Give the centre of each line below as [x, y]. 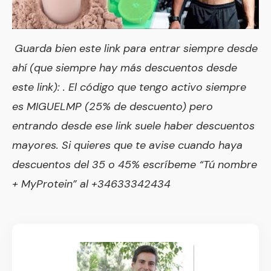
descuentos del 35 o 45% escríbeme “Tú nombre [135, 165]
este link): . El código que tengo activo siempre [129, 87]
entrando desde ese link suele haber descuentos [133, 126]
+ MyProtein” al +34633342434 [93, 184]
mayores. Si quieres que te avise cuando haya [127, 145]
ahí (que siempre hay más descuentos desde [125, 68]
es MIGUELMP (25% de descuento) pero [113, 107]
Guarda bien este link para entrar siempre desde [136, 49]
